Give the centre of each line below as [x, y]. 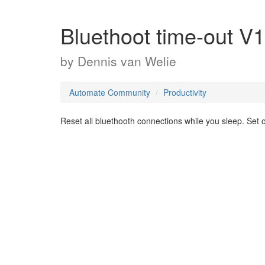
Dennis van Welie [127, 61]
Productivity [185, 92]
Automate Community [110, 92]
